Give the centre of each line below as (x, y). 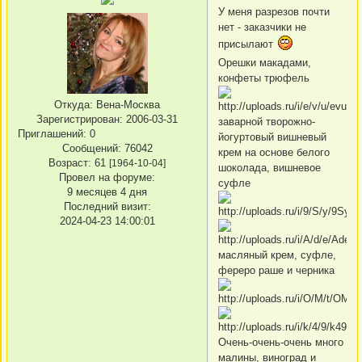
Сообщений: (91, 149)
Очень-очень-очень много (281, 342)
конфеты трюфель (264, 78)
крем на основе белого (274, 152)
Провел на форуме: (107, 178)
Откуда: (74, 105)
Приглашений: (52, 134)
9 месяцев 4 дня (107, 192)
